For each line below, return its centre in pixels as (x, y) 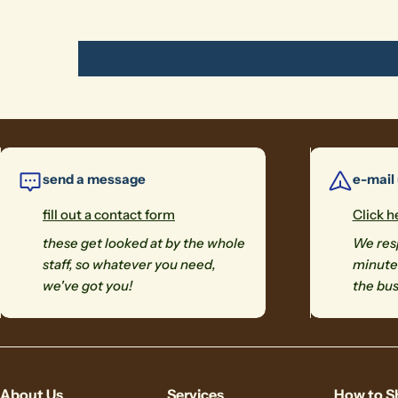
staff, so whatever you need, (129, 264)
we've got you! (88, 286)
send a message (94, 179)
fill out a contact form (109, 215)
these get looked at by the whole (144, 243)
